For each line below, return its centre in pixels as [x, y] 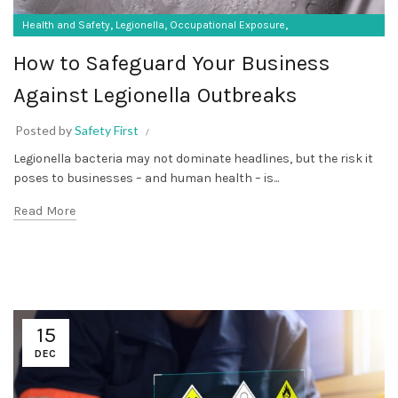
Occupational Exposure [227, 24]
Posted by [45, 130]
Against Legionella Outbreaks [155, 95]
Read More [45, 211]
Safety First [107, 130]
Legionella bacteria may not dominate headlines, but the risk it [193, 158]
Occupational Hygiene [76, 47]
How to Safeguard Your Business [171, 63]
